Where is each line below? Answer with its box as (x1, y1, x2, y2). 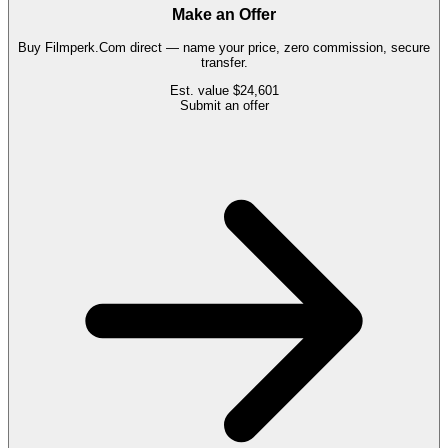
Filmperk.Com (45, 40, 126, 56)
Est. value (169, 83, 233, 99)
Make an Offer (172, 6, 276, 24)
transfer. (200, 55, 248, 71)
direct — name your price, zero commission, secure (126, 40, 430, 56)
